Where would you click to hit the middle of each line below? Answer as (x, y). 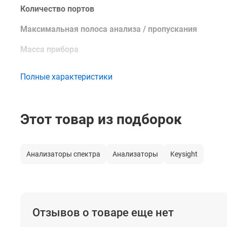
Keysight (184, 154)
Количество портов (57, 9)
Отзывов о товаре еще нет (103, 213)
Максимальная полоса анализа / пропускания (109, 29)
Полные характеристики (66, 77)
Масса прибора (49, 49)
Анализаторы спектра (63, 154)
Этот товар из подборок (101, 119)
